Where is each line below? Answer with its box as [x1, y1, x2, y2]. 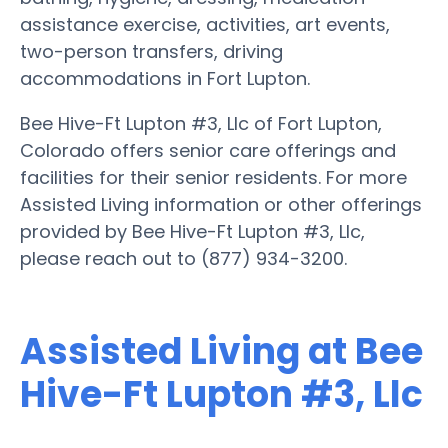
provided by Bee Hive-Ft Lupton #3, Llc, [20, 218, 365, 244]
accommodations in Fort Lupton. [20, 65, 310, 91]
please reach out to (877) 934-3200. [20, 245, 347, 271]
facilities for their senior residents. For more [20, 164, 407, 190]
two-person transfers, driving [20, 38, 283, 64]
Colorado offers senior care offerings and [20, 137, 396, 163]
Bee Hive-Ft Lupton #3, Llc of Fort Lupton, [20, 110, 382, 136]
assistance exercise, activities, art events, [20, 11, 390, 37]
